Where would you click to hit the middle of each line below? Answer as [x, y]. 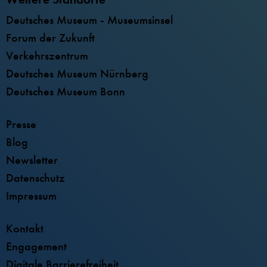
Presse [21, 124]
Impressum [31, 195]
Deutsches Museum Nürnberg [77, 73]
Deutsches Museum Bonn [66, 91]
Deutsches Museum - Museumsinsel [89, 20]
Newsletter [32, 160]
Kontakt [25, 228]
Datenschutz [35, 178]
